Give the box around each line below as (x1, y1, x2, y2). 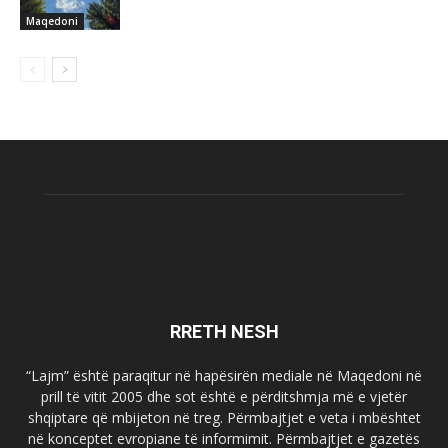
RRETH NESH (169, 321, 279, 343)
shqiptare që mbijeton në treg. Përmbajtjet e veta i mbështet (27, 408, 421, 428)
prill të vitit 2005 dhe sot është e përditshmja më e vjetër (41, 387, 407, 407)
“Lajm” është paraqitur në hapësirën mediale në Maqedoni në (26, 366, 422, 386)
